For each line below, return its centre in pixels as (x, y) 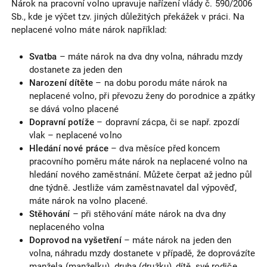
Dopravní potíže (62, 122)
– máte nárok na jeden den (177, 240)
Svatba (43, 56)
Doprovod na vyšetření (75, 240)
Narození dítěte (61, 83)
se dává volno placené (74, 109)
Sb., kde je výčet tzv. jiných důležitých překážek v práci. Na (128, 17)
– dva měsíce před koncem (164, 148)
